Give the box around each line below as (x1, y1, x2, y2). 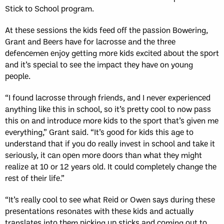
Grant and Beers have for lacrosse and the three (5, 36, 175, 46)
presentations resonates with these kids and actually (5, 205, 193, 216)
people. (5, 70, 30, 81)
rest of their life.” (5, 172, 64, 183)
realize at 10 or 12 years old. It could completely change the (5, 161, 216, 171)
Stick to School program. (5, 3, 94, 13)
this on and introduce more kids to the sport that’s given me (5, 115, 218, 125)
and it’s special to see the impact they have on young (5, 59, 193, 69)
